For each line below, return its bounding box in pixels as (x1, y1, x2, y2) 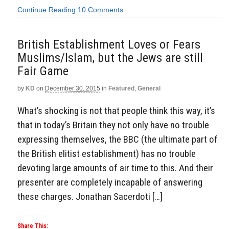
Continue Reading (17, 6, 76, 14)
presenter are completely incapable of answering (17, 176, 202, 189)
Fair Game (17, 63, 68, 78)
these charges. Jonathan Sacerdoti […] (17, 191, 163, 203)
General (138, 84, 161, 92)
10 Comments (78, 6, 123, 14)
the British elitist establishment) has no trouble (17, 148, 196, 160)
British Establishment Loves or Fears (17, 37, 200, 52)
